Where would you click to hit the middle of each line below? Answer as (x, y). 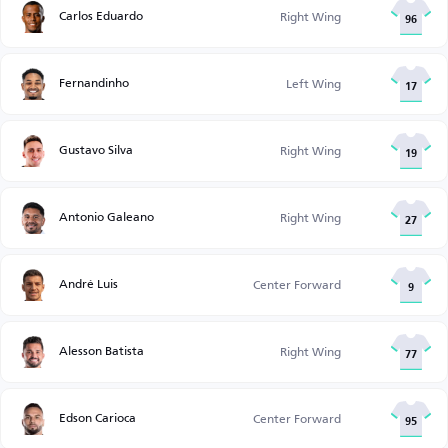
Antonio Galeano (106, 216)
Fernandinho (94, 82)
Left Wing (313, 83)
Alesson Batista (101, 350)
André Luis (88, 283)
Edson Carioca (97, 417)
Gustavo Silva (96, 149)
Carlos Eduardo (101, 15)
